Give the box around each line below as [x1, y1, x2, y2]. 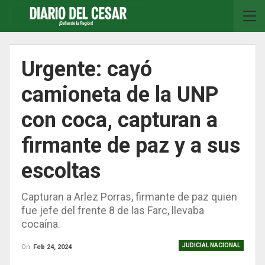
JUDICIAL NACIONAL [182, 242, 240, 248]
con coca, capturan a [21, 108, 218, 132]
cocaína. [21, 218, 60, 230]
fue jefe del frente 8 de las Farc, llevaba [21, 204, 204, 216]
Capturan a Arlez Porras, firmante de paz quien [21, 190, 237, 203]
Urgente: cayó [21, 57, 152, 82]
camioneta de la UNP [21, 82, 218, 107]
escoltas [21, 159, 101, 183]
